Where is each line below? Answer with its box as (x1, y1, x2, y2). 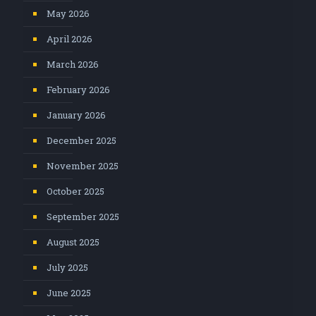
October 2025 (47, 184, 104, 197)
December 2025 (47, 133, 116, 147)
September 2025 (47, 209, 119, 223)
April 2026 (47, 32, 92, 45)
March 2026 (47, 57, 99, 71)
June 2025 (47, 286, 91, 299)
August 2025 (47, 235, 99, 248)
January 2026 (47, 108, 106, 121)
